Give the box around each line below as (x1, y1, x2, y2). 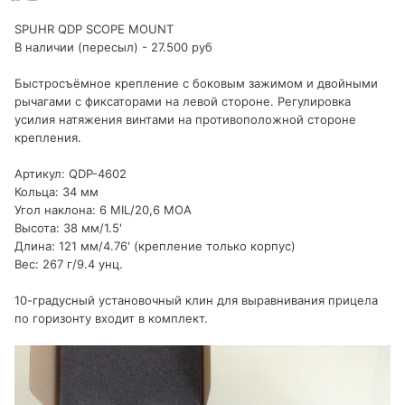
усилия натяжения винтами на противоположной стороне (14, 112, 356, 127)
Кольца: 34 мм (14, 184, 99, 200)
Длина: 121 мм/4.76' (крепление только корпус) (14, 239, 296, 254)
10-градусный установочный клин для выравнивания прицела (14, 293, 378, 308)
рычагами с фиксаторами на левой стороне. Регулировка (14, 94, 351, 109)
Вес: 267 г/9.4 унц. (14, 257, 123, 272)
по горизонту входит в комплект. (14, 311, 208, 326)
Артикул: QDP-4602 (14, 166, 127, 182)
